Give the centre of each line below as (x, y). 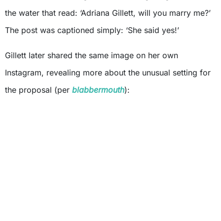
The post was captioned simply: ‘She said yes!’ (92, 30)
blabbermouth (98, 90)
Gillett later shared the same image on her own (92, 55)
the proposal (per (38, 90)
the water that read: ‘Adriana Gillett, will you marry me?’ (108, 13)
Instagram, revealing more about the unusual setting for (108, 73)
